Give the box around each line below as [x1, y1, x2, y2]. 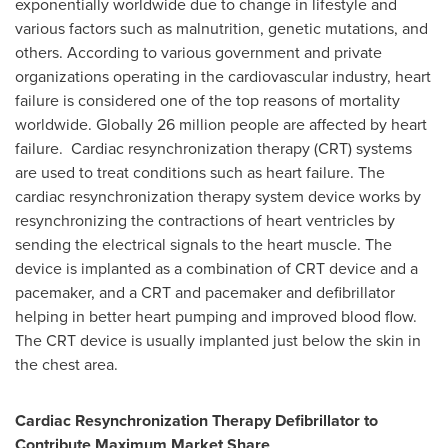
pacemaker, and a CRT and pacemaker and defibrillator [15, 281, 395, 304]
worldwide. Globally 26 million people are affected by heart [15, 113, 427, 136]
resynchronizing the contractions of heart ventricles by [15, 209, 395, 232]
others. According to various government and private [15, 41, 382, 64]
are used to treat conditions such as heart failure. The [15, 161, 385, 184]
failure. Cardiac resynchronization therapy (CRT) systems [15, 137, 412, 160]
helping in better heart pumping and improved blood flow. [15, 305, 417, 328]
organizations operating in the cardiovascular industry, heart [15, 65, 431, 88]
